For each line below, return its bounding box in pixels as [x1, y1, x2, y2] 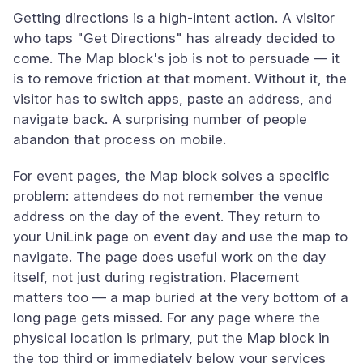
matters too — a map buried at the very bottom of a [13, 289, 348, 305]
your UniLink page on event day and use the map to [13, 228, 348, 245]
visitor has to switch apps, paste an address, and [13, 91, 332, 107]
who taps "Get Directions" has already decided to [13, 30, 335, 46]
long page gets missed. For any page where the [13, 310, 320, 326]
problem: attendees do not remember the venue [13, 188, 323, 204]
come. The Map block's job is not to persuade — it [13, 50, 340, 66]
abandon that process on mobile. [13, 131, 226, 147]
